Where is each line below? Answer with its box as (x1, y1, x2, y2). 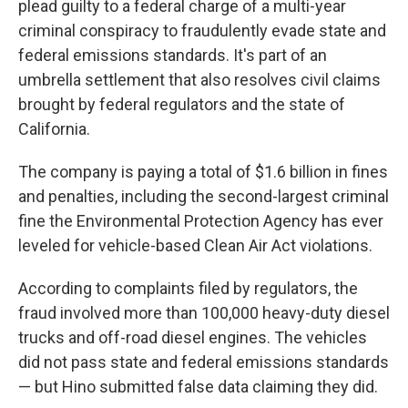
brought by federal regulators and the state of (18, 95, 345, 114)
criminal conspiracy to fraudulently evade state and (18, 21, 386, 40)
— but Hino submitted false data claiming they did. (18, 377, 378, 396)
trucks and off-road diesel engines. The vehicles (18, 328, 367, 347)
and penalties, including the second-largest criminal (18, 187, 389, 206)
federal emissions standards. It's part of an (18, 46, 327, 65)
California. (18, 119, 90, 138)
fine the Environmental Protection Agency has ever (18, 211, 383, 230)
